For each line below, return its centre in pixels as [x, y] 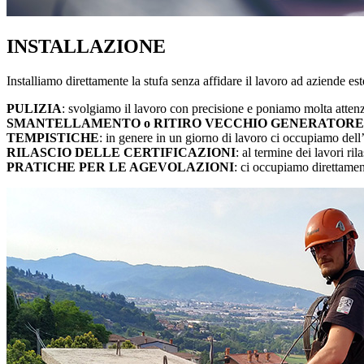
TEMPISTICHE [53, 138]
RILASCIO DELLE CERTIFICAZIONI [121, 153]
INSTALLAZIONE [86, 47]
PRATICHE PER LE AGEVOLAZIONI [120, 167]
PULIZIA [34, 109]
